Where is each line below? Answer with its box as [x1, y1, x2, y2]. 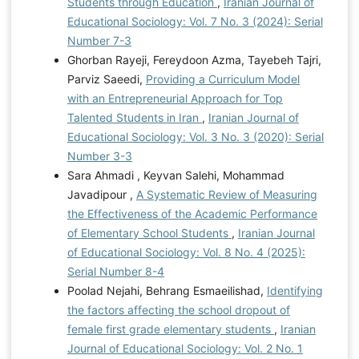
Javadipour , [67, 187, 136, 201]
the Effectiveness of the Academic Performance [67, 206, 317, 220]
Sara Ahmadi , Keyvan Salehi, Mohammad [67, 167, 284, 182]
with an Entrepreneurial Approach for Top [67, 91, 283, 105]
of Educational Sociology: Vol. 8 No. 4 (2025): [67, 244, 305, 259]
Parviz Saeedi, [67, 71, 146, 86]
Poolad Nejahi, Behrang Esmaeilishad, [67, 283, 267, 297]
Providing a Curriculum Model [145, 71, 300, 86]
